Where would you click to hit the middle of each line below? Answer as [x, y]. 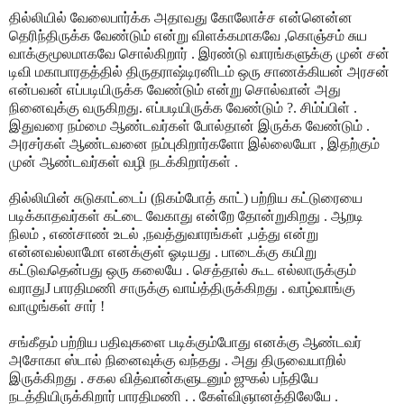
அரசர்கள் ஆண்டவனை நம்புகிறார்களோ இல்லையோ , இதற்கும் [194, 143]
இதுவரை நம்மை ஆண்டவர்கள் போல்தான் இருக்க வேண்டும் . [189, 125]
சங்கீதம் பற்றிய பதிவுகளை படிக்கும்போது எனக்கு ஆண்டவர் [185, 342]
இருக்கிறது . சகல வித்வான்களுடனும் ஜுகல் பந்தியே [164, 378]
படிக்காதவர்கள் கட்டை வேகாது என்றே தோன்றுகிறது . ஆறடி [186, 216]
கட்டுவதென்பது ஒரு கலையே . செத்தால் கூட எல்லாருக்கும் [183, 270]
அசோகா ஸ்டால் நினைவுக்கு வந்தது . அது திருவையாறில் [178, 360]
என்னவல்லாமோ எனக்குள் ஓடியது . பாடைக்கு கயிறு [163, 252]
